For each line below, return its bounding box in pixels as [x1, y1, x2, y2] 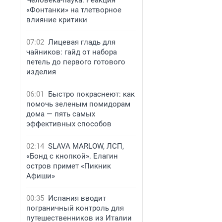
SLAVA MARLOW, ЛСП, [48, 142, 124, 151]
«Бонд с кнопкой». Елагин [26, 152, 118, 161]
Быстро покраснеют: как [48, 90, 135, 99]
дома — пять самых [26, 110, 95, 118]
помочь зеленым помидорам [26, 100, 130, 109]
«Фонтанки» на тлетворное [26, 5, 121, 14]
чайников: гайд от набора [26, 48, 117, 56]
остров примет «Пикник [26, 162, 111, 170]
